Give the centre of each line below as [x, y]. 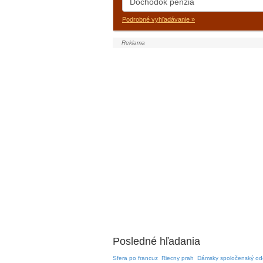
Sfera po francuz [135, 258]
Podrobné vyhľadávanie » [159, 19]
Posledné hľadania [156, 241]
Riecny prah [178, 258]
